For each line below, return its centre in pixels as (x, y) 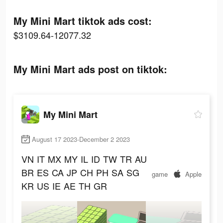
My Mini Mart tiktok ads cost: (83, 21)
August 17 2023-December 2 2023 (81, 139)
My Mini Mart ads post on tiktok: (90, 69)
